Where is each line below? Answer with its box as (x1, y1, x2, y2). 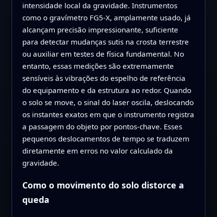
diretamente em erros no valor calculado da (22, 145, 173, 155)
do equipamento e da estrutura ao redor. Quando (22, 85, 191, 95)
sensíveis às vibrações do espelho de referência (22, 73, 186, 83)
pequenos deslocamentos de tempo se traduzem (22, 133, 189, 143)
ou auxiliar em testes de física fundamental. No (22, 48, 184, 59)
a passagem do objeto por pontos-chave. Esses (22, 121, 182, 131)
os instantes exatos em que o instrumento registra (22, 109, 194, 119)
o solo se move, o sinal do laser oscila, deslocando (22, 97, 194, 107)
